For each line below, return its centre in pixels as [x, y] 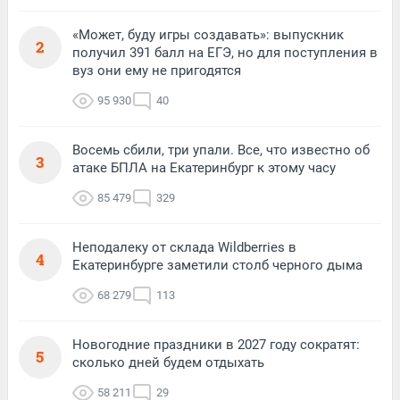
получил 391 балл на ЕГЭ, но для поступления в [225, 52]
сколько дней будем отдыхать [168, 362]
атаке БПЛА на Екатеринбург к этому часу [204, 167]
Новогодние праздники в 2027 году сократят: [216, 344]
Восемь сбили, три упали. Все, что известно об [221, 150]
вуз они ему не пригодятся [157, 70]
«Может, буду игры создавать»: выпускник [208, 34]
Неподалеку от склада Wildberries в [184, 247]
